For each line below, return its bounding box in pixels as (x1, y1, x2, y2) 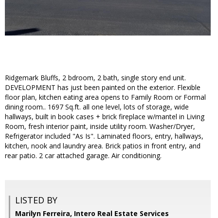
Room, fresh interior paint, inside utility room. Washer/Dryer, (5, 122, 195, 131)
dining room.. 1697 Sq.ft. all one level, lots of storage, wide (5, 102, 189, 112)
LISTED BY (15, 194, 57, 206)
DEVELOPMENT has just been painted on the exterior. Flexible (5, 83, 200, 92)
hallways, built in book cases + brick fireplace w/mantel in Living (5, 112, 204, 122)
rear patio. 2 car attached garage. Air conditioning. (5, 151, 162, 161)
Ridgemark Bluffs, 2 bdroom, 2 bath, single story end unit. (5, 73, 186, 83)
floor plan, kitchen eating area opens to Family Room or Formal (5, 92, 206, 102)
